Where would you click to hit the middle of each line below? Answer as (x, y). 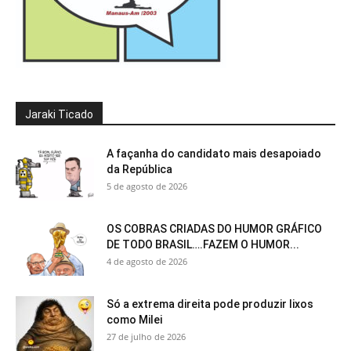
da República (139, 169)
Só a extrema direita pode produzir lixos (210, 304)
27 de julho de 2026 (146, 336)
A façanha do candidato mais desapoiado (214, 153)
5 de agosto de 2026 (147, 186)
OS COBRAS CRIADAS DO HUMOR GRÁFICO (214, 228)
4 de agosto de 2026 (147, 261)
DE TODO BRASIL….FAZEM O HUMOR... (203, 244)
